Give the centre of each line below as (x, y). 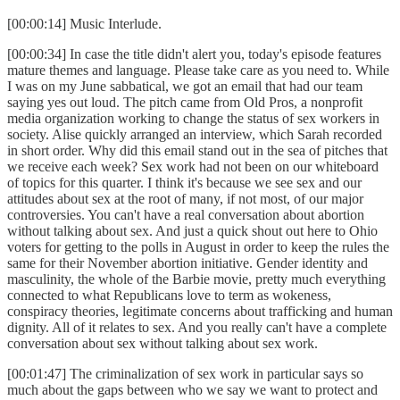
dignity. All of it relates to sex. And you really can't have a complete (197, 328)
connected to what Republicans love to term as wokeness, (169, 296)
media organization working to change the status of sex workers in (193, 119)
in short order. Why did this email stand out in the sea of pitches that (197, 151)
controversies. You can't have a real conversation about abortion (186, 215)
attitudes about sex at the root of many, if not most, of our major (185, 199)
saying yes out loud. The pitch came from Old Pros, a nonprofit (185, 103)
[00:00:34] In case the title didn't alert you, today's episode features (194, 54)
